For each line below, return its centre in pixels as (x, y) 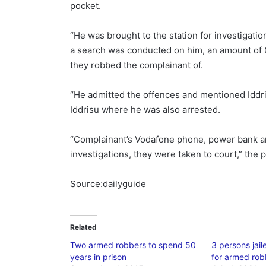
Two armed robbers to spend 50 (133, 245)
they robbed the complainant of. (137, 65)
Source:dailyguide (108, 183)
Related (83, 227)
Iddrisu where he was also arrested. (145, 109)
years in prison (98, 256)
